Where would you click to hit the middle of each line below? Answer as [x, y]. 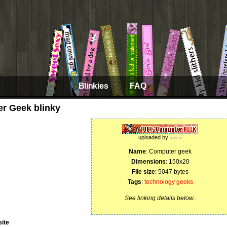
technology [159, 182]
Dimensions [148, 162]
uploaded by [154, 137]
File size [143, 172]
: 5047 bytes [172, 172]
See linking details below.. [160, 198]
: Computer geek [169, 152]
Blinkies [93, 86]
